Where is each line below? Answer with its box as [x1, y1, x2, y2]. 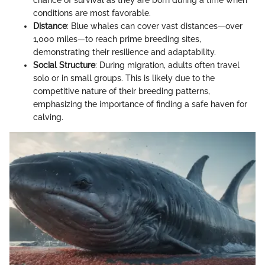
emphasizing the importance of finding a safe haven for [33, 99, 247, 109]
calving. [33, 112, 63, 122]
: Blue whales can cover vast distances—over [67, 21, 243, 31]
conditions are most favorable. [33, 8, 151, 18]
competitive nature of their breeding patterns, [33, 86, 210, 96]
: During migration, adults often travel [95, 60, 240, 70]
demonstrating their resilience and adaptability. [33, 47, 216, 57]
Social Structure [33, 60, 95, 70]
